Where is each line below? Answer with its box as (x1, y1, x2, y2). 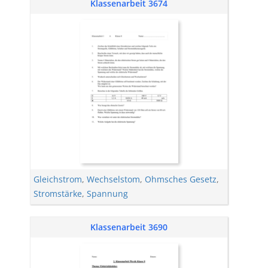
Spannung (87, 188, 128, 199)
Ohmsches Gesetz (145, 173, 217, 185)
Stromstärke (33, 188, 82, 199)
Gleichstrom (33, 173, 82, 185)
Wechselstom (87, 173, 140, 185)
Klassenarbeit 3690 (90, 221, 167, 233)
